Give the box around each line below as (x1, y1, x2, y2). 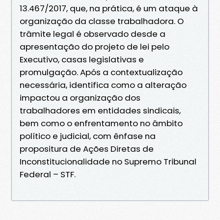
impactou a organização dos (20, 91, 140, 104)
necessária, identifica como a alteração (20, 79, 187, 91)
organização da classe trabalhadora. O (20, 15, 184, 27)
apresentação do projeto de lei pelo (20, 40, 169, 53)
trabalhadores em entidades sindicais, (20, 104, 181, 116)
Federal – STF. (20, 168, 76, 180)
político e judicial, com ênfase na (20, 130, 156, 142)
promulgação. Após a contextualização (20, 66, 183, 78)
